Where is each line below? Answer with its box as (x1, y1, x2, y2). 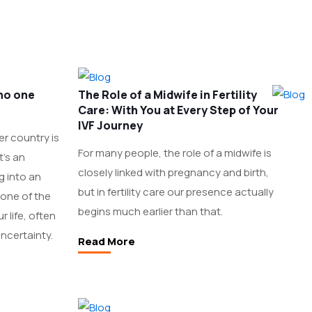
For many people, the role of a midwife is (77, 146, 272, 160)
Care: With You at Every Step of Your (77, 102, 279, 118)
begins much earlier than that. (77, 204, 223, 219)
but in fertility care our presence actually (77, 185, 274, 199)
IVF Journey (77, 118, 143, 133)
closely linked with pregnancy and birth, (77, 165, 269, 180)
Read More (77, 234, 135, 249)
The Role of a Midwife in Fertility (77, 87, 257, 102)
